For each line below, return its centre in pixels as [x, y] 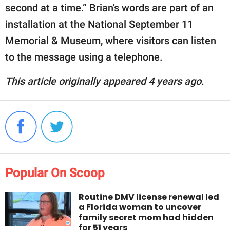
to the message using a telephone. [84, 57]
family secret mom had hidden [146, 218]
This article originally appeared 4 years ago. [105, 81]
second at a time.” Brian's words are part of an [109, 8]
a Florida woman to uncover [140, 207]
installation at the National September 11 [99, 24]
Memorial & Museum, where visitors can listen [111, 41]
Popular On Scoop [55, 173]
